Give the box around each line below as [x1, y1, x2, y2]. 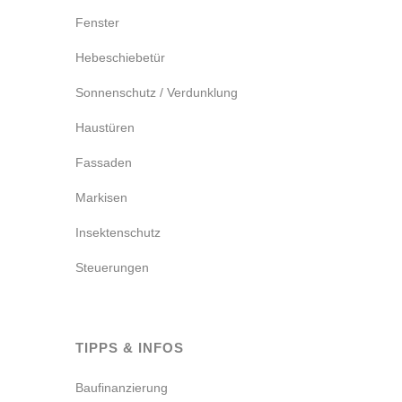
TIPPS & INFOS [75, 339, 184, 355]
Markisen [75, 189, 127, 205]
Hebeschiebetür [75, 49, 165, 65]
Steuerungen [75, 259, 149, 275]
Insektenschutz [75, 224, 161, 240]
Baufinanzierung [75, 380, 168, 395]
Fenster [75, 14, 119, 30]
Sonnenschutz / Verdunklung [75, 84, 238, 100]
